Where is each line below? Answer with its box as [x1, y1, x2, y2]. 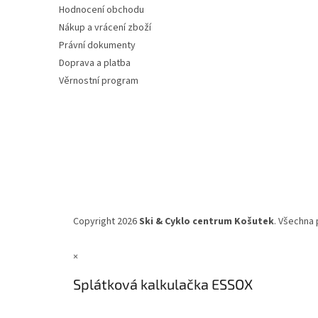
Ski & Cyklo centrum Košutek [139, 214, 274, 229]
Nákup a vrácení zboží [59, 21, 151, 35]
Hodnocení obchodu [59, 3, 144, 18]
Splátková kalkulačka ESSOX [73, 275, 253, 292]
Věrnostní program [59, 74, 138, 89]
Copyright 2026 [73, 214, 139, 229]
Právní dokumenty [59, 38, 136, 53]
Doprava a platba [59, 56, 131, 71]
